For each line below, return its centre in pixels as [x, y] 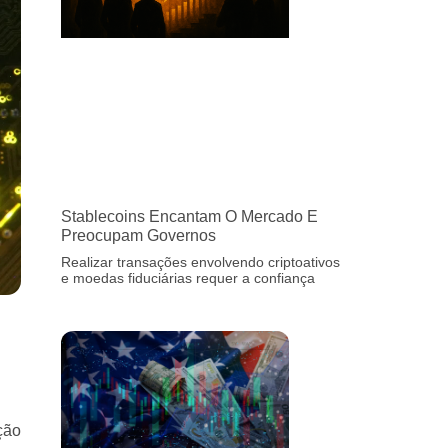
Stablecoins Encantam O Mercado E [189, 216]
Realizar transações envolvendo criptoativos [200, 261]
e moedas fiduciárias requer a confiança [188, 277]
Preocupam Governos [138, 235]
